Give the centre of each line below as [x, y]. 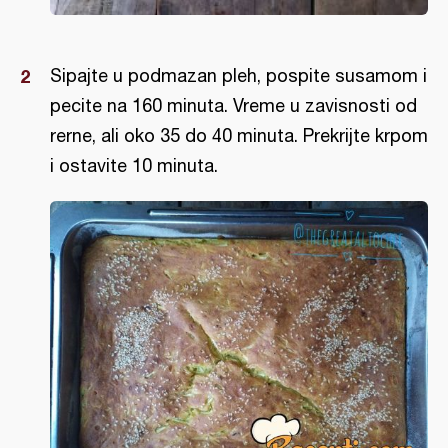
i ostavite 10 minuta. [134, 165]
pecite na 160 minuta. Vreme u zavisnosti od [233, 105]
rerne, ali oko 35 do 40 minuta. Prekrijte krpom [239, 135]
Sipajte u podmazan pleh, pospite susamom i [238, 75]
